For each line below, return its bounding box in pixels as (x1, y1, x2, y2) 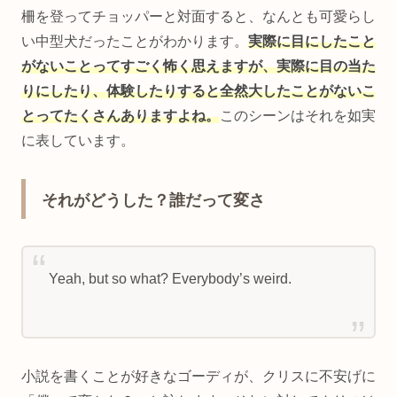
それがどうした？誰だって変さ (42, 191, 265, 209)
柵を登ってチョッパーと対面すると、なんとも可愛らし (21, 9, 376, 25)
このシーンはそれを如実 (220, 108, 376, 124)
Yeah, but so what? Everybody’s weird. (48, 270, 292, 286)
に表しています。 (21, 133, 135, 149)
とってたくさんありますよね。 (21, 108, 220, 124)
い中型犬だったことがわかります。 (21, 34, 248, 50)
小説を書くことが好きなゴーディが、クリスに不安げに (21, 368, 376, 384)
